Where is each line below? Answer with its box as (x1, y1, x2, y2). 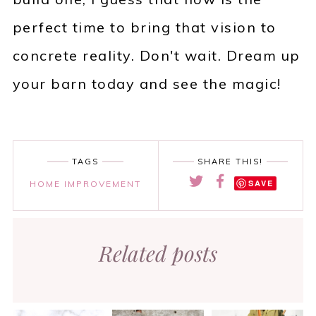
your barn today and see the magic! (12, 75, 281, 93)
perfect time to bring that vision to (12, 18, 276, 37)
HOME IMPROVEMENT (30, 178, 142, 190)
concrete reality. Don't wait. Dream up (12, 47, 300, 65)
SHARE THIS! (197, 157, 264, 167)
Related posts (99, 239, 217, 268)
